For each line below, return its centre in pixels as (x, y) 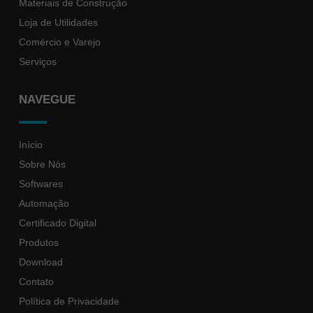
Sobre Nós (42, 165)
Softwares (41, 184)
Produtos (39, 243)
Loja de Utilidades (58, 23)
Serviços (38, 62)
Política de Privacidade (69, 301)
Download (41, 262)
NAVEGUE (47, 100)
